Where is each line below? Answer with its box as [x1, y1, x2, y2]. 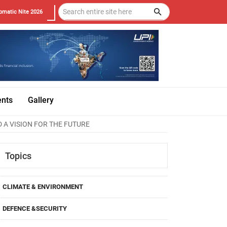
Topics [5, 150, 31, 161]
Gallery [28, 95, 54, 105]
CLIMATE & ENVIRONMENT [3, 183, 83, 191]
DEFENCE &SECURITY [3, 205, 67, 212]
